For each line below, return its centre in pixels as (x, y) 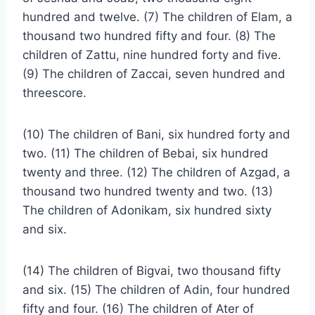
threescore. (54, 93)
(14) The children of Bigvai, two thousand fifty (152, 271)
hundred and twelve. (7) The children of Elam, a (157, 17)
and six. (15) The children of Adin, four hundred (156, 290)
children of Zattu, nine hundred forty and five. (152, 55)
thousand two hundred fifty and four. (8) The (149, 36)
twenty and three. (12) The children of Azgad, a (156, 172)
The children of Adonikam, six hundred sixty (147, 210)
